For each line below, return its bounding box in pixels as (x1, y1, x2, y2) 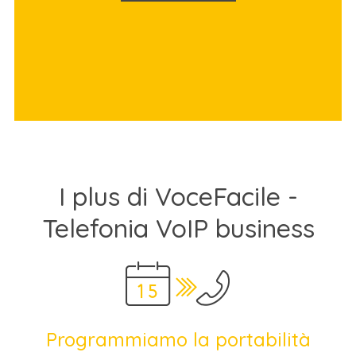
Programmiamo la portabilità (45, 327, 311, 351)
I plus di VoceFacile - (58, 180, 298, 212)
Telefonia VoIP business (41, 212, 315, 244)
